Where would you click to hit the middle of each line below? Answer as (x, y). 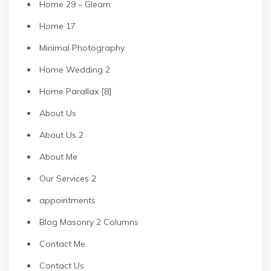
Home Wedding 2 (75, 70)
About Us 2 (61, 135)
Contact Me (62, 244)
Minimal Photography (82, 48)
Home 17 (57, 26)
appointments (67, 200)
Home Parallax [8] (76, 91)
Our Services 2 (68, 178)
